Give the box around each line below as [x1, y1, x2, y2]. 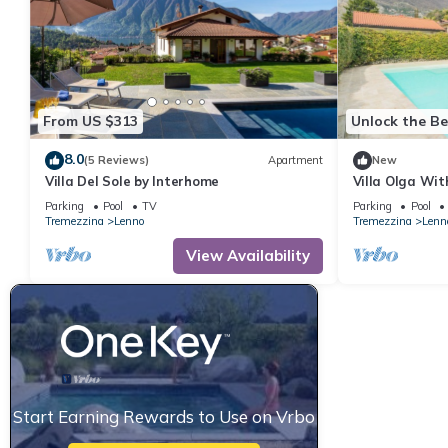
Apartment [267, 153, 323, 168]
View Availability [185, 245, 310, 265]
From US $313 [43, 112, 138, 131]
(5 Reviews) [84, 153, 149, 168]
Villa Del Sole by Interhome [45, 172, 219, 189]
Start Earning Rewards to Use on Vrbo [12, 405, 315, 427]
